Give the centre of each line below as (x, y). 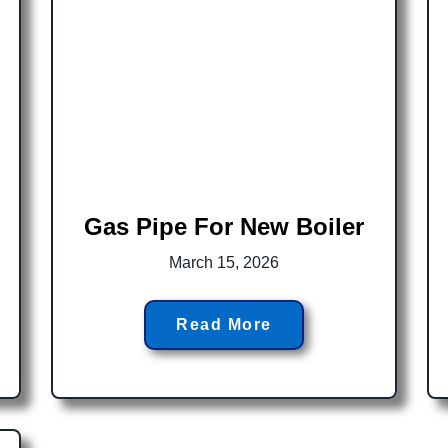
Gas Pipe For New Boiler (223, 227)
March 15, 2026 (223, 263)
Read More (224, 325)
